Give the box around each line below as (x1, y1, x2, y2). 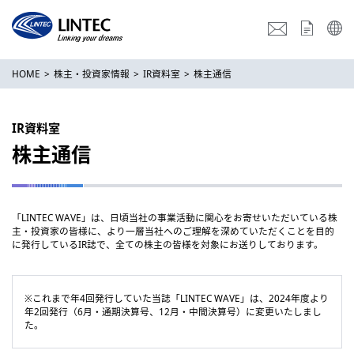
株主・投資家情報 (54, 67, 130, 80)
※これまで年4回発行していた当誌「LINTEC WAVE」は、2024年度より (24, 292, 329, 304)
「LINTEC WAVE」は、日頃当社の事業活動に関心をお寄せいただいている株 (12, 211, 337, 224)
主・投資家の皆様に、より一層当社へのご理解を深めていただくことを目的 (12, 224, 334, 237)
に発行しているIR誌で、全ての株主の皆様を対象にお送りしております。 (12, 238, 323, 250)
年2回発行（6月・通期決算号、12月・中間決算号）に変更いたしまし (24, 305, 322, 318)
